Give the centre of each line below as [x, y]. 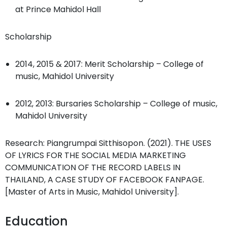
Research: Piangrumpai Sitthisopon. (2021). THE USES [108, 143]
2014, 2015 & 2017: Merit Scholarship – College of [109, 64]
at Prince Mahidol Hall [58, 9]
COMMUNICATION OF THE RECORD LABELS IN [93, 167]
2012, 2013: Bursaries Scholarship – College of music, [116, 104]
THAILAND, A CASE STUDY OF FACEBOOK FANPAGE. [105, 180]
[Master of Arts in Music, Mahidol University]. [92, 192]
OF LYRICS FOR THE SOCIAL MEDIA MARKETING [96, 155]
